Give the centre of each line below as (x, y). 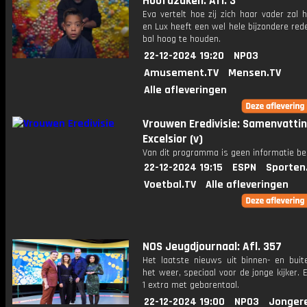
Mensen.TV (255, 73)
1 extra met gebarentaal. (191, 285)
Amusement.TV (181, 73)
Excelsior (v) (173, 139)
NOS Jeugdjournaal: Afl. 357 (212, 247)
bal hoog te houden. (182, 39)
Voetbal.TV (170, 185)
